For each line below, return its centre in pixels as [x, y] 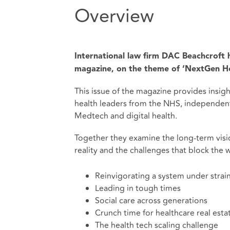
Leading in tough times [138, 188]
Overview [114, 17]
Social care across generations [151, 200]
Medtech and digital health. [126, 116]
